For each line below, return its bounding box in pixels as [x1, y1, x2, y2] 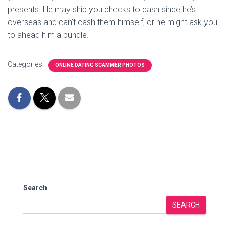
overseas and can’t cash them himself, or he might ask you [8, 17, 217, 27]
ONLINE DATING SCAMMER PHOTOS [55, 62, 145, 68]
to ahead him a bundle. [8, 30, 89, 40]
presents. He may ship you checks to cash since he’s [8, 5, 196, 14]
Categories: [8, 60, 45, 68]
